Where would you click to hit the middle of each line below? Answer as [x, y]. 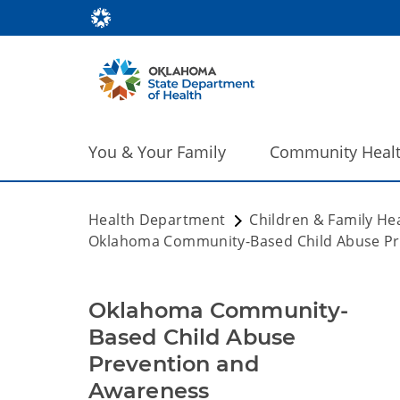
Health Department [157, 220]
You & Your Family [157, 152]
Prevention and [174, 364]
